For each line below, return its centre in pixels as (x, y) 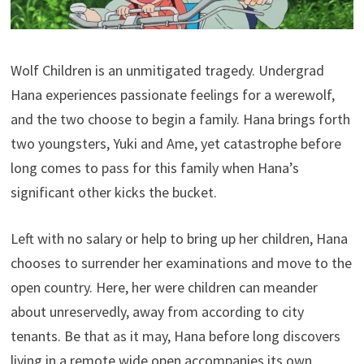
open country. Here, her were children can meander (165, 288)
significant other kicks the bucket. (114, 193)
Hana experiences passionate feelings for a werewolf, (173, 95)
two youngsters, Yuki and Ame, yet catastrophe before (176, 144)
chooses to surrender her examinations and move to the (182, 263)
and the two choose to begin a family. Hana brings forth (181, 119)
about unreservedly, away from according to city (158, 312)
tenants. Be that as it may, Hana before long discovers (176, 336)
